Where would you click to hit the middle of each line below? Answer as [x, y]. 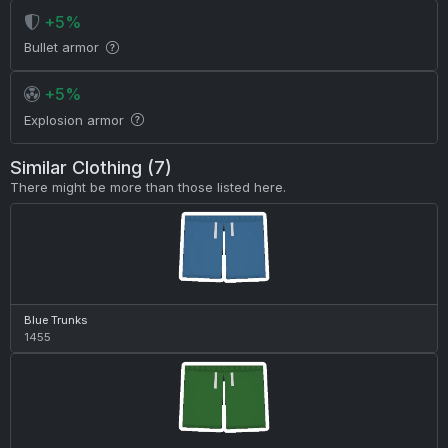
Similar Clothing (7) [90, 167]
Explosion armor [75, 119]
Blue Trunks [55, 319]
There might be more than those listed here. [147, 186]
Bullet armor [63, 47]
